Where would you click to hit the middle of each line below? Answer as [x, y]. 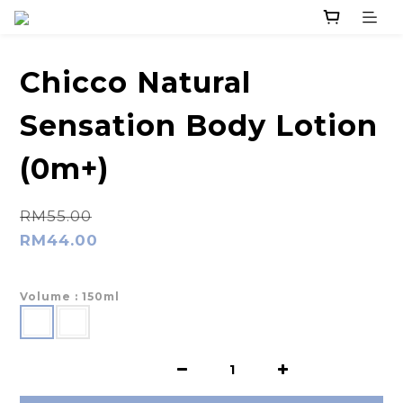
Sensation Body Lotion [199, 126]
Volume [47, 297]
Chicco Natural [135, 83]
